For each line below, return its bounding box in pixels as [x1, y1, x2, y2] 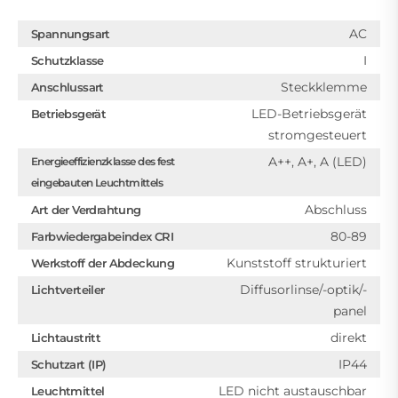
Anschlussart [31, 80, 104, 95]
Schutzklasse [31, 53, 104, 68]
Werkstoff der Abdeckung [31, 256, 175, 271]
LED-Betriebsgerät [251, 106, 367, 123]
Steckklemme [281, 79, 367, 96]
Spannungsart [31, 27, 110, 42]
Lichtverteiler [31, 283, 105, 298]
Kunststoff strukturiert [227, 255, 367, 272]
